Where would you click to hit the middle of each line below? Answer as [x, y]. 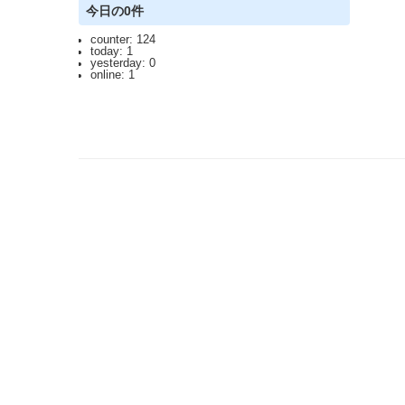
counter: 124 [122, 39]
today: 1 [111, 51]
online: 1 [112, 75]
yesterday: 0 [122, 63]
